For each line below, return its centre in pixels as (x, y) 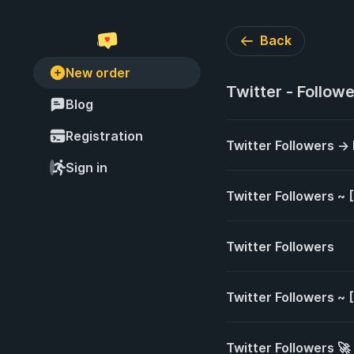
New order (98, 73)
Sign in (87, 168)
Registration (104, 136)
